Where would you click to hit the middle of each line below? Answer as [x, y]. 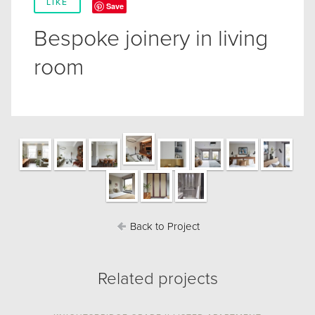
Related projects [157, 279]
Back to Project [163, 227]
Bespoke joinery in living [151, 39]
